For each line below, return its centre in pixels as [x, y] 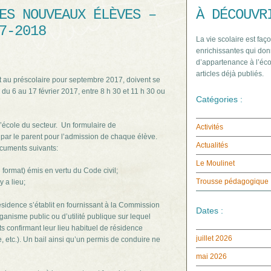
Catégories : [219, 99]
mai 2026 [211, 256]
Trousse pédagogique [232, 181]
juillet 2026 [214, 238]
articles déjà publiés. [230, 74]
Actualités [212, 145]
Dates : [210, 211]
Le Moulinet [215, 163]
